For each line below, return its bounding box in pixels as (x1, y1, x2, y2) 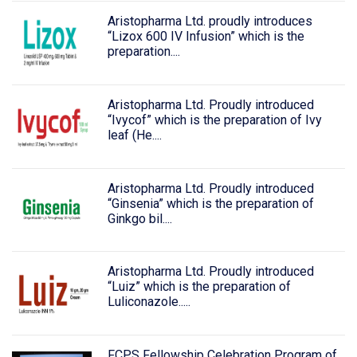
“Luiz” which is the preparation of (107, 279, 291, 295)
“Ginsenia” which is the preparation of (107, 195, 314, 211)
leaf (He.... (107, 127, 162, 143)
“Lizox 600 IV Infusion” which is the (107, 28, 304, 44)
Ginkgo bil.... (107, 210, 172, 226)
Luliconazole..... (107, 294, 190, 310)
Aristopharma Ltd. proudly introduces (107, 13, 312, 29)
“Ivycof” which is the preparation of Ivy (107, 112, 322, 127)
